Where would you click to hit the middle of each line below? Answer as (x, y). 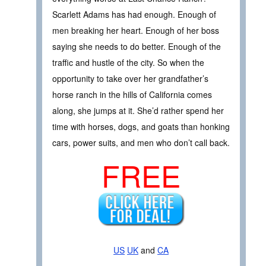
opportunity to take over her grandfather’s (130, 78)
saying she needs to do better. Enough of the (137, 46)
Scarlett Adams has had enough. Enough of (134, 14)
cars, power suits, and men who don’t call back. (141, 142)
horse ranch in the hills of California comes (132, 94)
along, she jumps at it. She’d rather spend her (138, 110)
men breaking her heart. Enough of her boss (136, 30)
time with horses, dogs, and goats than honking (141, 126)
